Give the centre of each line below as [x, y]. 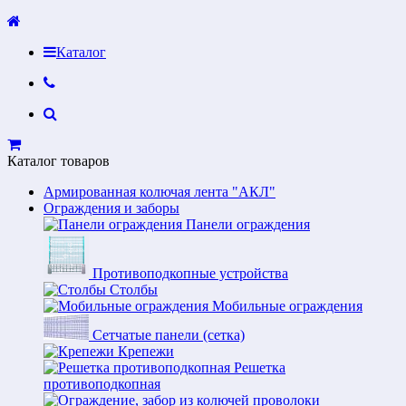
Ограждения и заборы [111, 208]
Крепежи [146, 351]
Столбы [134, 290]
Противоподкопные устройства [190, 273]
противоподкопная [102, 384]
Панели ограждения [248, 224]
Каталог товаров [58, 161]
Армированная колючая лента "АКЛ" [159, 192]
